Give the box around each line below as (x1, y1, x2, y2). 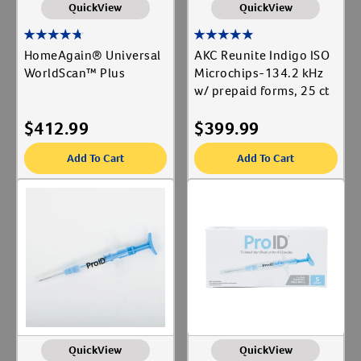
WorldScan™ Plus (23, 64, 125, 82)
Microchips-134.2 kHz (194, 64, 323, 82)
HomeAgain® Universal (23, 47, 161, 64)
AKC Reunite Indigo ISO (194, 47, 330, 64)
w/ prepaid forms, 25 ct (194, 82, 330, 100)
